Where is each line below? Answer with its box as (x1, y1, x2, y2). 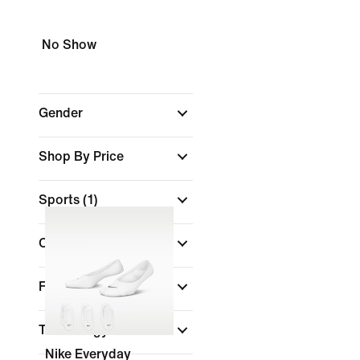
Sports (39, 193, 83, 207)
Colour (39, 236, 82, 250)
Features (39, 280, 94, 293)
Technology (39, 323, 112, 337)
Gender (39, 106, 86, 120)
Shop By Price (39, 149, 127, 163)
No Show (42, 38, 96, 51)
